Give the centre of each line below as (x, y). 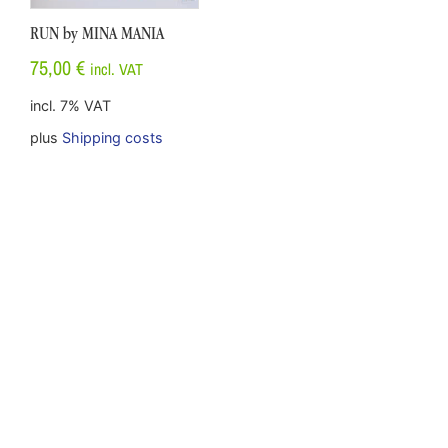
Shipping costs (112, 137)
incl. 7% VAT (70, 105)
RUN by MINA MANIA (97, 33)
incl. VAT (116, 69)
